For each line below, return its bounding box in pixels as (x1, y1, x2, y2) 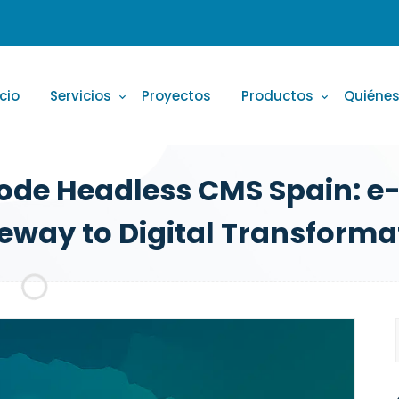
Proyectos (142, 86, 211, 105)
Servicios (50, 86, 111, 105)
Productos (241, 86, 313, 105)
